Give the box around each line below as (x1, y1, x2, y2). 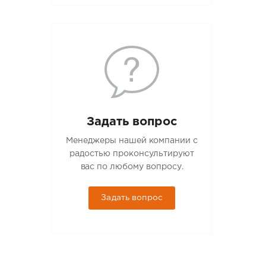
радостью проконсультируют (69, 150, 195, 157)
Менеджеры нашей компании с (66, 137, 198, 144)
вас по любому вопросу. (80, 163, 183, 170)
